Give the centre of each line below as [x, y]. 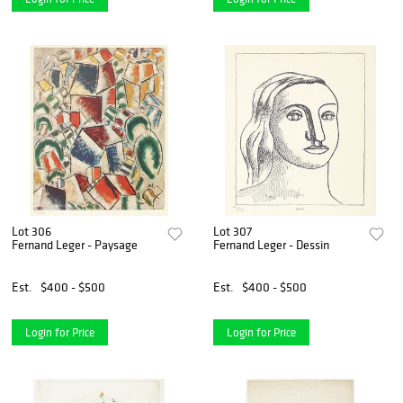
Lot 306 [31, 231]
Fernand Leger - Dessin [272, 244]
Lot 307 [233, 231]
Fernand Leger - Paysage [75, 244]
